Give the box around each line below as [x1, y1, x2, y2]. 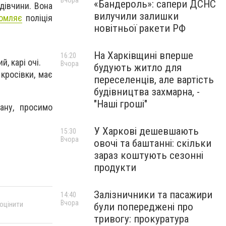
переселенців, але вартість [94, 74, 214, 86]
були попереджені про [94, 201, 193, 213]
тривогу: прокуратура [94, 213, 189, 225]
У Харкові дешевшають [94, 125, 199, 137]
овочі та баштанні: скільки [94, 137, 211, 149]
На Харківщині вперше [94, 49, 193, 62]
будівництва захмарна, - [94, 86, 200, 98]
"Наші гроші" [94, 98, 147, 110]
